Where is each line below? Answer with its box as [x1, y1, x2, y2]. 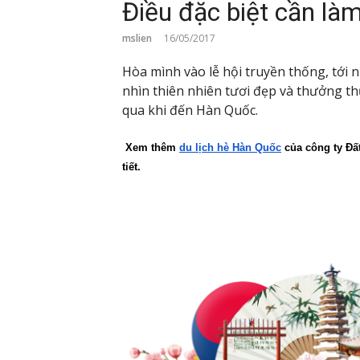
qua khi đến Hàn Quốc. [122, 101, 258, 120]
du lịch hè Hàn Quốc [179, 141, 281, 153]
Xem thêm [122, 141, 179, 153]
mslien [122, 31, 152, 46]
